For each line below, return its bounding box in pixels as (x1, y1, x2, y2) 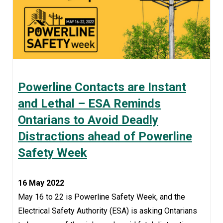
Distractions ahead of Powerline (18, 129, 192, 144)
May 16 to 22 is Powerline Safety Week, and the (18, 192, 185, 202)
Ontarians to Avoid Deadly (18, 113, 158, 127)
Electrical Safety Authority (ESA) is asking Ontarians (18, 206, 197, 216)
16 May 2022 (18, 178, 64, 188)
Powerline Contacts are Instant (18, 80, 186, 95)
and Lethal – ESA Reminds (18, 97, 161, 111)
